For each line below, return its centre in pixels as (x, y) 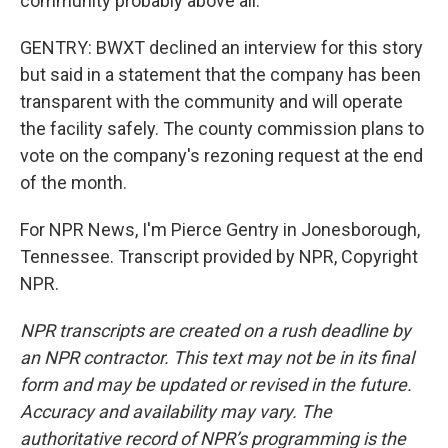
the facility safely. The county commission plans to (222, 128)
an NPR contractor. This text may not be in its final (217, 357)
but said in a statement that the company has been (220, 74)
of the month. (73, 182)
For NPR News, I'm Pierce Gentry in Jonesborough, (220, 229)
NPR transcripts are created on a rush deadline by (215, 330)
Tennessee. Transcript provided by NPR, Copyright (219, 256)
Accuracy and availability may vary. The (176, 411)
